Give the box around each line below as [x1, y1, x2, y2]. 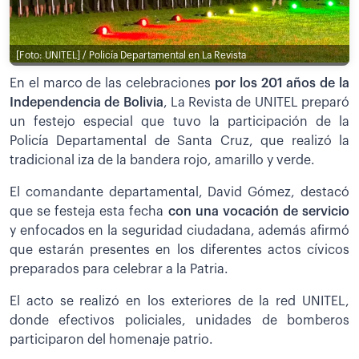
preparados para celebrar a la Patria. [10, 262, 228, 276]
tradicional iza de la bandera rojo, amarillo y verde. [10, 153, 315, 167]
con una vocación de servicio [167, 204, 350, 218]
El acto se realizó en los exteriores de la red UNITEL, [10, 294, 349, 308]
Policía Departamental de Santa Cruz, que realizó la [10, 134, 349, 147]
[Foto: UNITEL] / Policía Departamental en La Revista [16, 50, 246, 61]
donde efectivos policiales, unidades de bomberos [10, 313, 349, 327]
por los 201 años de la [214, 76, 350, 90]
